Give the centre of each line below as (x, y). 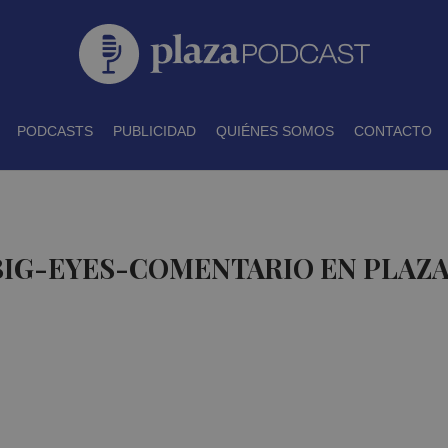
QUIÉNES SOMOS (274, 131)
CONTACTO (392, 131)
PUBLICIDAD (154, 131)
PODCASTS (54, 131)
